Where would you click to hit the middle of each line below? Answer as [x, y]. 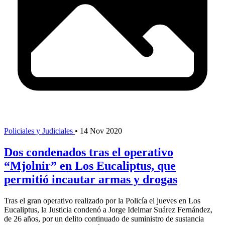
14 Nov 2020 [101, 131]
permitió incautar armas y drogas [91, 179]
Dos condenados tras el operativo [89, 152]
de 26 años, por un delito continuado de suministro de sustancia [104, 218]
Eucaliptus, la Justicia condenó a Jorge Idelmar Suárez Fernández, [108, 209]
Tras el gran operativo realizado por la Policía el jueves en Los [102, 200]
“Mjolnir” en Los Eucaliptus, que [90, 165]
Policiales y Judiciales [39, 131]
